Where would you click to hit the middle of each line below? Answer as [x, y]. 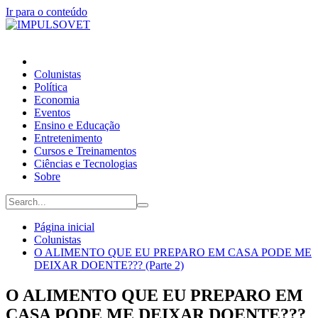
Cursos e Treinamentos [85, 151]
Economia [57, 100]
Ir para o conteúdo [46, 12]
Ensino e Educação [77, 125]
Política [51, 87]
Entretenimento [68, 138]
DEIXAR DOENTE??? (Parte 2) [109, 265]
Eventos [52, 113]
